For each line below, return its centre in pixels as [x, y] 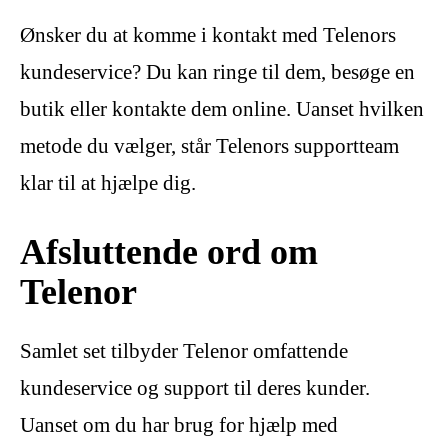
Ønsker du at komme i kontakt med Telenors [208, 35]
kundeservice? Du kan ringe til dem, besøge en [217, 72]
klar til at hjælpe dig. [108, 183]
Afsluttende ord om [169, 252]
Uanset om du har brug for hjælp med [179, 425]
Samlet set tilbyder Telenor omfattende [184, 351]
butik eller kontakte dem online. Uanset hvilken [222, 109]
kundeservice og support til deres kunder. [195, 388]
